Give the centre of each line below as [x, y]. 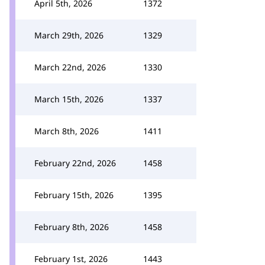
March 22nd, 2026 [70, 67]
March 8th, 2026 [67, 131]
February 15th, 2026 [74, 195]
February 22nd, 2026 [75, 163]
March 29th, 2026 [69, 35]
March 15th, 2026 [69, 99]
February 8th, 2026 [72, 227]
